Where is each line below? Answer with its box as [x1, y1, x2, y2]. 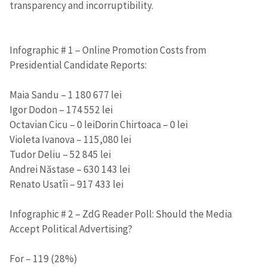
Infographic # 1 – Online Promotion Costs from [10, 43, 206, 57]
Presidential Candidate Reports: [10, 58, 147, 72]
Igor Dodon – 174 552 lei [10, 103, 113, 116]
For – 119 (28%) [10, 252, 77, 265]
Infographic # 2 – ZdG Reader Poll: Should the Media [10, 207, 232, 221]
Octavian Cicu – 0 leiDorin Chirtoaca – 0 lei [10, 117, 188, 131]
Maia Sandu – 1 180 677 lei [10, 88, 122, 101]
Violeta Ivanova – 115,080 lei [10, 132, 131, 146]
